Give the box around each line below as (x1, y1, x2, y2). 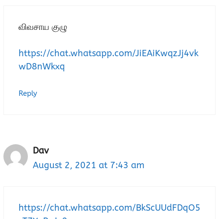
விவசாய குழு (19, 22, 67, 33)
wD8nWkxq (19, 61, 65, 72)
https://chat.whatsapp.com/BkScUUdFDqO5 (19, 202, 200, 214)
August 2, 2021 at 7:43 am (33, 160, 144, 171)
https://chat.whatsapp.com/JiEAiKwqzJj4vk (19, 48, 198, 59)
